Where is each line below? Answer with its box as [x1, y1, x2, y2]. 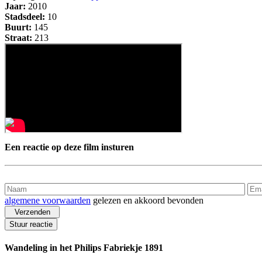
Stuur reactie [9, 219, 53, 229]
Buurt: [5, 22, 32, 33]
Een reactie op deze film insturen [5, 142, 134, 152]
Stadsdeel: [5, 12, 45, 22]
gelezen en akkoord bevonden [91, 195, 204, 205]
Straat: [5, 33, 32, 43]
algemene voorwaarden [5, 195, 91, 205]
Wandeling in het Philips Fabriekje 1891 [5, 243, 163, 253]
